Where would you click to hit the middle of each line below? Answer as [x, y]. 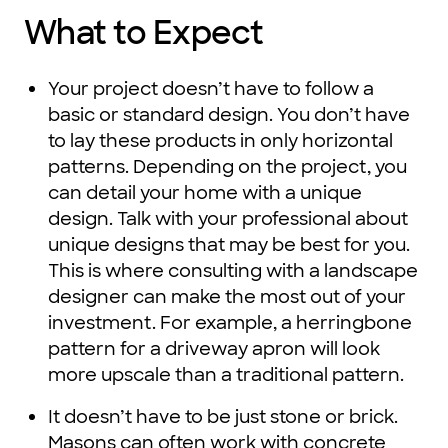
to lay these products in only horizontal [220, 141]
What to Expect [144, 33]
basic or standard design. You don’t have [229, 115]
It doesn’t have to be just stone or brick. [223, 417]
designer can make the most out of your [227, 297]
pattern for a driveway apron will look [214, 349]
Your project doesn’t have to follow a [211, 89]
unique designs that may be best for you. [229, 245]
